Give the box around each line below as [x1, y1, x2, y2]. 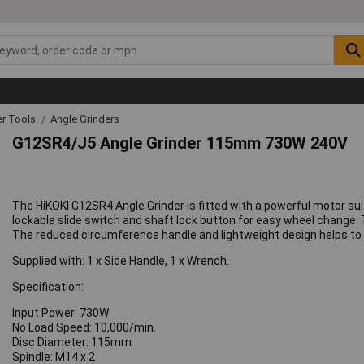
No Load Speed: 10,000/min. [12, 321, 157, 335]
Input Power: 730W [12, 306, 110, 320]
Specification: [12, 280, 84, 294]
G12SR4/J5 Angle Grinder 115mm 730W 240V [12, 133, 349, 154]
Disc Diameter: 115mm [12, 336, 132, 349]
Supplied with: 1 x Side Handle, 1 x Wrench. [12, 254, 230, 268]
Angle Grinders [50, 112, 119, 125]
